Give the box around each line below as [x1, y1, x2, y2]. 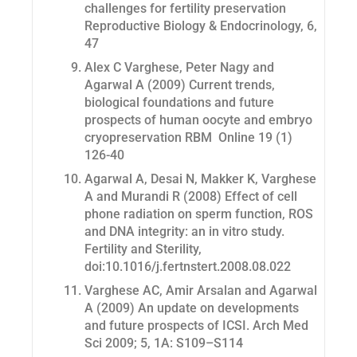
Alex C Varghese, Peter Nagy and [84, 60, 274, 76]
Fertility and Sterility [84, 241, 198, 257]
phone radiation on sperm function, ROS [84, 206, 313, 222]
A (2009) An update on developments [84, 300, 299, 316]
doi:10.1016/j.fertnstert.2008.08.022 [84, 259, 291, 275]
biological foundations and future [84, 95, 274, 111]
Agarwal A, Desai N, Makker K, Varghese [84, 171, 316, 187]
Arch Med [253, 318, 308, 334]
